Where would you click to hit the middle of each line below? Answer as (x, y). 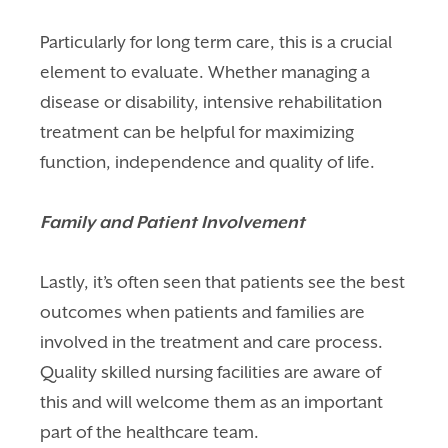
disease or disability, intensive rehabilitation (211, 101)
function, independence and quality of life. (210, 161)
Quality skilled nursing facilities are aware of (211, 371)
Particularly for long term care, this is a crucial (216, 41)
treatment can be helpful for (153, 131)
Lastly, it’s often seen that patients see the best (223, 281)
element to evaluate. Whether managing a (205, 71)
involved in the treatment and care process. (212, 341)
